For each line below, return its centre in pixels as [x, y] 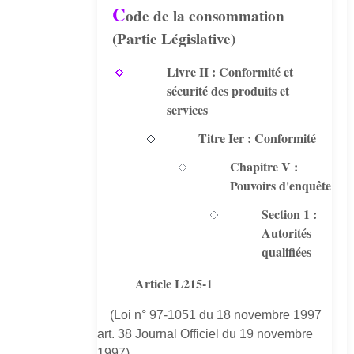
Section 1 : [290, 214]
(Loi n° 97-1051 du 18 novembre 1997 [216, 315]
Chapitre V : [264, 167]
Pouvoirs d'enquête [281, 186]
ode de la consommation [205, 16]
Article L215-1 [174, 284]
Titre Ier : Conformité [258, 138]
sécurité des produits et [228, 91]
